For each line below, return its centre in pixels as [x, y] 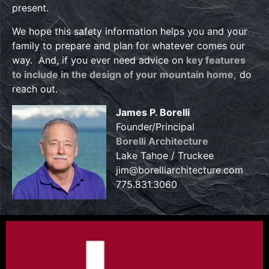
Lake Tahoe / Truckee [165, 155]
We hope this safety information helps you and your [130, 31]
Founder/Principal [155, 126]
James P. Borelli [153, 112]
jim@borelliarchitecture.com [180, 170]
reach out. [35, 89]
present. [30, 8]
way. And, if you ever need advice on [99, 60]
